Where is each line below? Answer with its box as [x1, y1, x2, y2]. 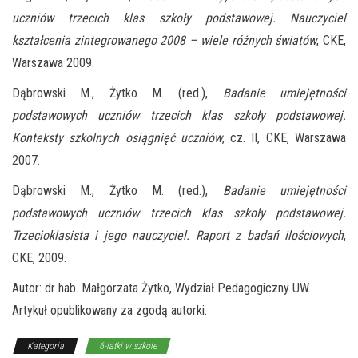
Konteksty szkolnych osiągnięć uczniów [12, 129, 222, 145]
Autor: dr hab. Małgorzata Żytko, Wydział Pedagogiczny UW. [12, 280, 311, 296]
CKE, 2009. [12, 249, 66, 265]
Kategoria [27, 340, 64, 352]
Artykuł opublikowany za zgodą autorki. [12, 302, 207, 318]
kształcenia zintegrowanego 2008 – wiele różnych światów [12, 32, 317, 48]
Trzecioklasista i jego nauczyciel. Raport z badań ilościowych [12, 227, 344, 243]
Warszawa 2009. [12, 54, 94, 70]
